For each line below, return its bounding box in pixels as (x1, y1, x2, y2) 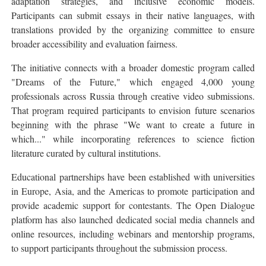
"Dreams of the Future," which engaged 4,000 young (11, 75, 255, 88)
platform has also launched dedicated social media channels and (11, 213, 255, 226)
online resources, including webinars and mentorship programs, (11, 227, 255, 240)
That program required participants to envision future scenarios (11, 103, 255, 116)
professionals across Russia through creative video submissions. (11, 89, 255, 102)
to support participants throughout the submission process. (11, 241, 227, 254)
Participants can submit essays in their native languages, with (11, 8, 255, 21)
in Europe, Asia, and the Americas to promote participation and (11, 184, 255, 197)
